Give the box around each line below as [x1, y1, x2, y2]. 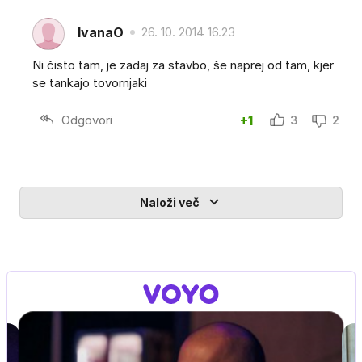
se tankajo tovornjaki [32, 75, 147, 91]
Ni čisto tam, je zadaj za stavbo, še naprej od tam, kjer [32, 57, 334, 74]
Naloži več [140, 196, 200, 210]
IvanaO [78, 23, 124, 40]
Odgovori [61, 112, 112, 128]
